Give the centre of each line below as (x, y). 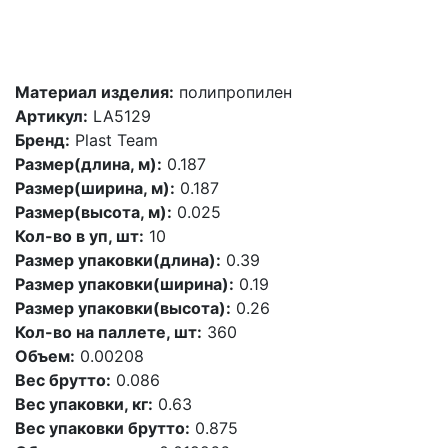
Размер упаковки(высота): (123, 308)
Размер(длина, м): (88, 164)
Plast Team (114, 140)
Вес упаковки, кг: (84, 404)
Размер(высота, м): (93, 212)
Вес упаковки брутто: (102, 428)
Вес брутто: (63, 380)
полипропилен (233, 92)
